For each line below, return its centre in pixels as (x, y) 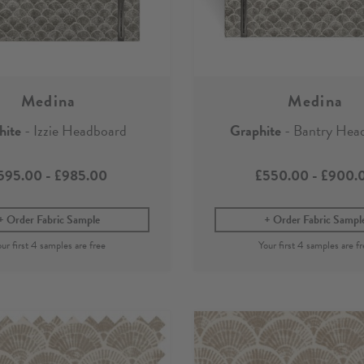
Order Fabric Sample (53, 219)
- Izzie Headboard (74, 130)
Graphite (256, 130)
